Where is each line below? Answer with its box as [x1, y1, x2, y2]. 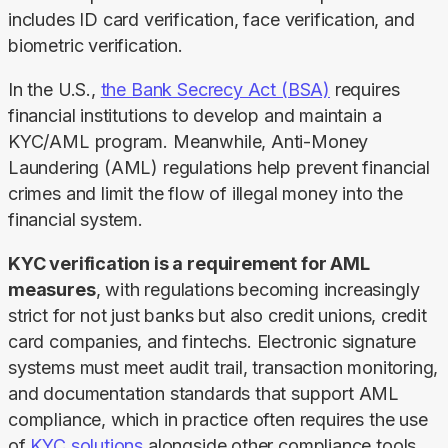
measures [8, 278, 96, 300]
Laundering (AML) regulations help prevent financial [8, 156, 430, 178]
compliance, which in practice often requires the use [8, 408, 428, 430]
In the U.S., [8, 78, 101, 100]
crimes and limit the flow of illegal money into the [8, 182, 403, 204]
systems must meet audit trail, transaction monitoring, [8, 356, 439, 378]
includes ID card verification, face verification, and [8, 8, 415, 30]
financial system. [8, 208, 143, 230]
